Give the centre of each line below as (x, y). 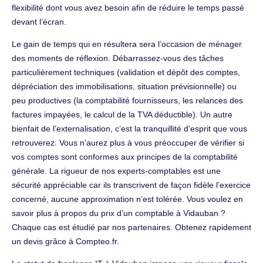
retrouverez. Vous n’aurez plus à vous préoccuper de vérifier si (128, 142)
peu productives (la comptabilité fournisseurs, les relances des (127, 100)
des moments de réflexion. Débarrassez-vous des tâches (118, 58)
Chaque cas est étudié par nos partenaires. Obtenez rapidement (131, 227)
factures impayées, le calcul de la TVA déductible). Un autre (122, 114)
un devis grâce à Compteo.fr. (65, 241)
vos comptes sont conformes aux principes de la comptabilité (125, 156)
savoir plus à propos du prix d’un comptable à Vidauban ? (119, 213)
